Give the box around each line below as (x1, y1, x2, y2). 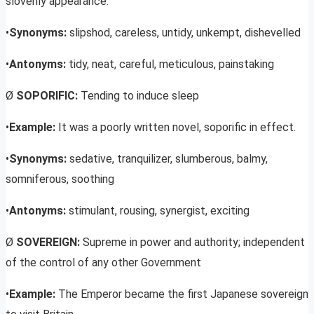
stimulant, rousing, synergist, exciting (69, 204, 250, 218)
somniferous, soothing (6, 172, 114, 186)
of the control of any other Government (6, 256, 201, 270)
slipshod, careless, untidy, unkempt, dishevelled (69, 26, 301, 40)
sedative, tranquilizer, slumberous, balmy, (69, 152, 268, 166)
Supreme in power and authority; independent (83, 235, 305, 250)
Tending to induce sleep (81, 89, 199, 103)
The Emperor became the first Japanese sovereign (58, 287, 308, 301)
